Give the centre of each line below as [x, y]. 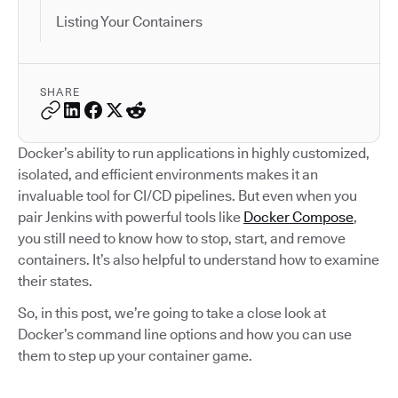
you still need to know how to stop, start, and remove [182, 238]
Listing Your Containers [129, 21]
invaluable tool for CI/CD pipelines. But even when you [187, 195]
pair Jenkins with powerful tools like [131, 217]
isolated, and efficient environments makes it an [168, 174]
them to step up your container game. [135, 355]
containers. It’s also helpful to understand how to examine [199, 259]
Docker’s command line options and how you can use [185, 334]
